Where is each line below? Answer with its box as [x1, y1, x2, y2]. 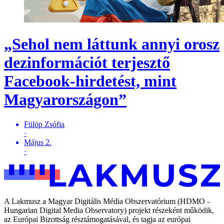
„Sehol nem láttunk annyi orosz [4, 35, 219, 53]
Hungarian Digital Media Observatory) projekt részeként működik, [4, 206, 214, 215]
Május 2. [24, 137, 51, 146]
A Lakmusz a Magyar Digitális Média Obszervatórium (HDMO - [4, 197, 209, 206]
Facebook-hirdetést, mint [4, 72, 176, 90]
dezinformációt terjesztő [4, 53, 170, 72]
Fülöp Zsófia [24, 119, 64, 128]
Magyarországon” [4, 90, 126, 109]
